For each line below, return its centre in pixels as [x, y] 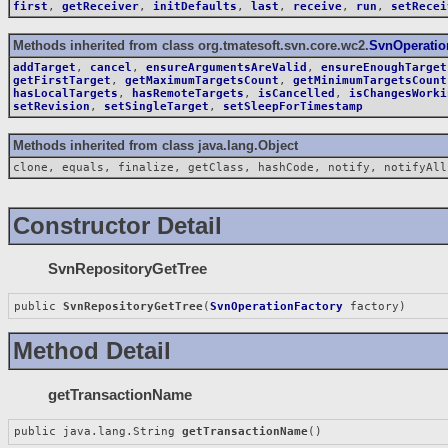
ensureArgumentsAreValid [226, 67]
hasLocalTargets [65, 93]
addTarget [44, 67]
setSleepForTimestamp [293, 106]
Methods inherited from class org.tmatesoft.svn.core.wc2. [191, 45]
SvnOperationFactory [277, 306]
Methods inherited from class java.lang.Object [155, 145]
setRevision [51, 106]
